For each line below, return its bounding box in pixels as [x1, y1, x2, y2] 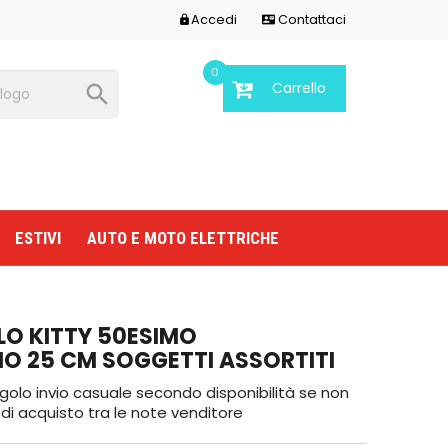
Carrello [271, 78, 326, 98]
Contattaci [275, 11, 346, 28]
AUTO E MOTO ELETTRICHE [87, 228, 279, 248]
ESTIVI [15, 228, 61, 248]
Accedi [191, 11, 238, 28]
